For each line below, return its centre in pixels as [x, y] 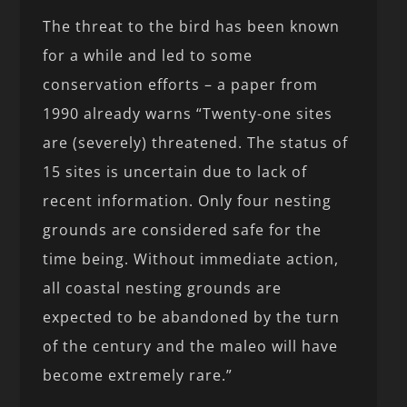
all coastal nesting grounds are [163, 288]
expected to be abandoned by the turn [192, 318]
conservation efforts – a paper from [181, 85]
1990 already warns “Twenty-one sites [188, 114]
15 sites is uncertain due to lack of [175, 172]
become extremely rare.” [138, 376]
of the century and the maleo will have [191, 347]
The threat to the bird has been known [192, 27]
